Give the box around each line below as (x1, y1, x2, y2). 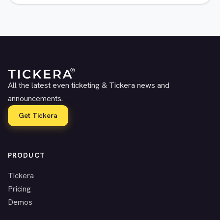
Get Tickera (19, 111, 57, 120)
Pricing (8, 184, 31, 194)
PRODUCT (8, 151, 45, 160)
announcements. (8, 93, 63, 104)
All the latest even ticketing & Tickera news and (8, 80, 169, 91)
